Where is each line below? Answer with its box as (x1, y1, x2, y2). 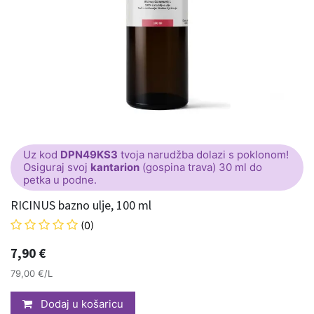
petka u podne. (23, 173, 97, 186)
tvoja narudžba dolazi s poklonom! (118, 148, 289, 161)
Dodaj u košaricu (38, 297, 123, 310)
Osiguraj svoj (23, 161, 90, 174)
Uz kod (23, 148, 60, 161)
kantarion (90, 161, 139, 174)
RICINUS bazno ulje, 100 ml (11, 197, 151, 213)
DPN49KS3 (60, 148, 118, 161)
